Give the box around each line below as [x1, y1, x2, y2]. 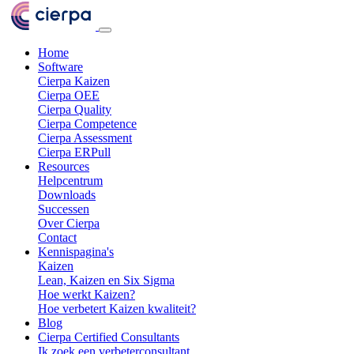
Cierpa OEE [38, 88, 100, 102]
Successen [38, 201, 89, 216]
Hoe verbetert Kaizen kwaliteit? [38, 301, 196, 315]
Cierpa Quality [38, 102, 111, 116]
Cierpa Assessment [38, 130, 132, 145]
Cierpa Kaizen [38, 73, 110, 88]
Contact [38, 230, 77, 244]
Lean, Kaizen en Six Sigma [38, 273, 175, 287]
